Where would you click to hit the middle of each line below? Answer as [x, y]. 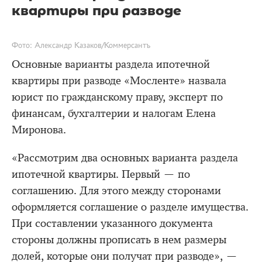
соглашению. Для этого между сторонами [116, 191]
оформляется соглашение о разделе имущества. [130, 207]
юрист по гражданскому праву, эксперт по [117, 97]
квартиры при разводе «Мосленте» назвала [119, 81]
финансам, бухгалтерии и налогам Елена [114, 113]
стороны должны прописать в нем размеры [119, 240]
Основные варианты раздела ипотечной [111, 64]
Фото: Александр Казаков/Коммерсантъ [81, 45]
